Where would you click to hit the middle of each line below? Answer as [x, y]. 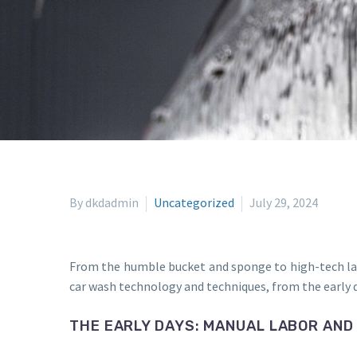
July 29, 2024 [284, 202]
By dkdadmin [104, 202]
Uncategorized [194, 202]
